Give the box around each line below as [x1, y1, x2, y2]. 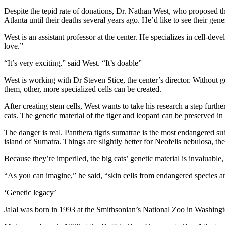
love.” [4, 42, 23, 51]
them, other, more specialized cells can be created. [4, 85, 161, 94]
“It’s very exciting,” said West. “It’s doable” [4, 59, 142, 68]
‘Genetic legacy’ [4, 188, 56, 197]
